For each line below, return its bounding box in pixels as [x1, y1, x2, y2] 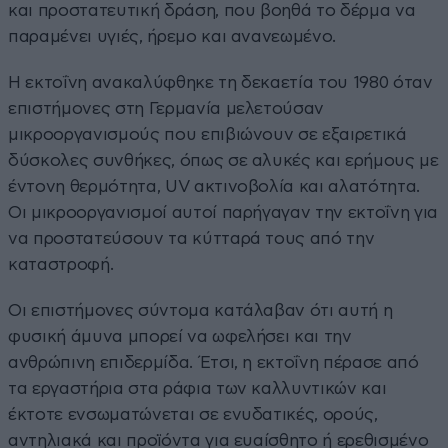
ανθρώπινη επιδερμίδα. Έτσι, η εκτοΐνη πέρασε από [8, 354, 419, 372]
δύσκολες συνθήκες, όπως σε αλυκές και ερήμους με [8, 152, 439, 170]
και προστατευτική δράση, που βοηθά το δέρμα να [8, 2, 416, 20]
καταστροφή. [8, 256, 114, 274]
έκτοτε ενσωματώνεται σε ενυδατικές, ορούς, [8, 406, 378, 424]
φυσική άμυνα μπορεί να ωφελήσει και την [8, 328, 352, 346]
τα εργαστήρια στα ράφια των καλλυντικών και [8, 380, 387, 398]
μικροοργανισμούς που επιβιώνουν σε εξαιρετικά [8, 126, 407, 144]
